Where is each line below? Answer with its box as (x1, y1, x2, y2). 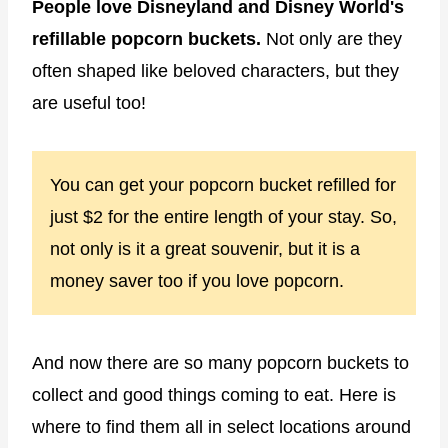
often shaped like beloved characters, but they (32, 60, 399, 81)
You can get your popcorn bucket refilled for (50, 174, 396, 195)
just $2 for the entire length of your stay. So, (50, 206, 397, 227)
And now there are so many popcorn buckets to (32, 352, 409, 373)
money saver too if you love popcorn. (50, 270, 344, 291)
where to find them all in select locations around (32, 416, 411, 437)
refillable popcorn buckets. (32, 28, 266, 49)
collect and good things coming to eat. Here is (32, 384, 396, 405)
